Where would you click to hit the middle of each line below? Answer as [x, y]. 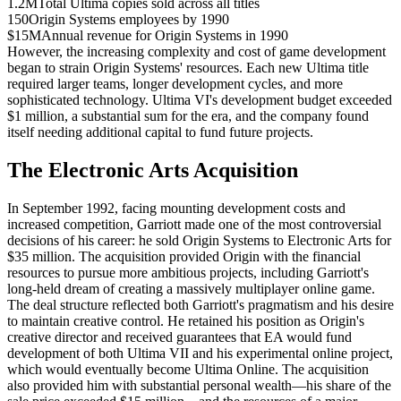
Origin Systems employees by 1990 [129, 19]
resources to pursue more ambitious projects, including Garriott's [188, 272]
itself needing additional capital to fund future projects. [160, 132]
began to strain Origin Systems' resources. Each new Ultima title [188, 67]
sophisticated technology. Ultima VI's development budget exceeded [200, 99]
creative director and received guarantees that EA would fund [179, 337]
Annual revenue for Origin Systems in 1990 [165, 35]
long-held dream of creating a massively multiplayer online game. [191, 288]
